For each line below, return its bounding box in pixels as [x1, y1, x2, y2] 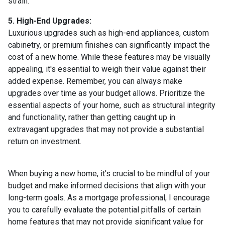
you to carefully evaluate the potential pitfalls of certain [8, 204, 201, 214]
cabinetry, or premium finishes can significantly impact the [8, 40, 210, 50]
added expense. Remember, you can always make [8, 76, 182, 86]
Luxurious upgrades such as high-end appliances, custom [8, 28, 209, 38]
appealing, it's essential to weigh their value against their [8, 64, 206, 74]
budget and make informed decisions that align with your [8, 180, 206, 190]
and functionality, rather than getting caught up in [8, 112, 175, 122]
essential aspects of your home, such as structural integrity [8, 100, 215, 110]
